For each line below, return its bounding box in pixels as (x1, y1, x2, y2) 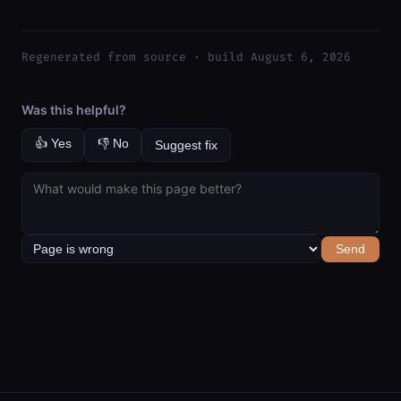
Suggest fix (154, 138, 218, 153)
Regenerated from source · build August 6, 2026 (21, 49, 351, 64)
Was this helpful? (21, 101, 126, 117)
